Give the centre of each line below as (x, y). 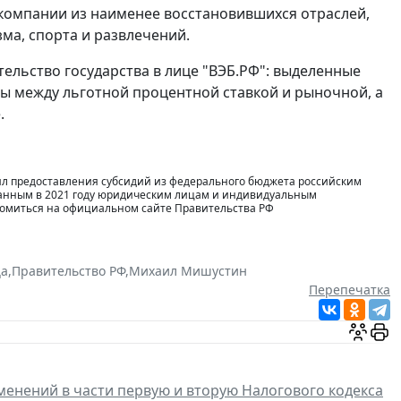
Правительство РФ (68, 271)
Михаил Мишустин (188, 271)
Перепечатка (350, 290)
